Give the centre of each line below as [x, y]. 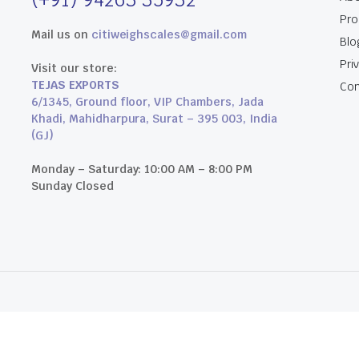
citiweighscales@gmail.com [169, 35]
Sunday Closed [73, 186]
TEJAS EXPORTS [75, 85]
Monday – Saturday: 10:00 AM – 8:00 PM [142, 169]
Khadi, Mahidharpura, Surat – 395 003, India [154, 119]
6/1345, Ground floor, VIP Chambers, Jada [147, 102]
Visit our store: [74, 69]
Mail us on [61, 35]
